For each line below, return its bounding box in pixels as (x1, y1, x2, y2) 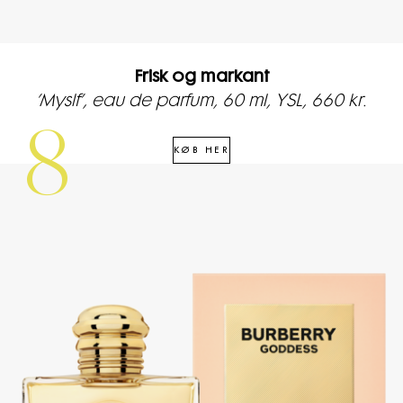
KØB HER (173, 146, 230, 156)
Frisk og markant (133, 68, 270, 85)
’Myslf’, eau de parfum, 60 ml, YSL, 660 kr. (36, 93, 367, 110)
